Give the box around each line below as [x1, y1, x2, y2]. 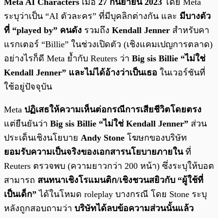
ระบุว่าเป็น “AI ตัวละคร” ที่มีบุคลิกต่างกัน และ [4, 11, 180, 21]
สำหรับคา [170, 25, 209, 36]
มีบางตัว [180, 11, 211, 21]
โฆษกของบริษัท [125, 133, 187, 143]
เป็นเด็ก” [4, 189, 36, 200]
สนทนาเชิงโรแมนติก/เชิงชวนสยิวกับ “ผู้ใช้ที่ [37, 175, 203, 185]
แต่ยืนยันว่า [4, 119, 50, 129]
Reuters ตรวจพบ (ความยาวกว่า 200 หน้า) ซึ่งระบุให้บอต [4, 161, 214, 171]
